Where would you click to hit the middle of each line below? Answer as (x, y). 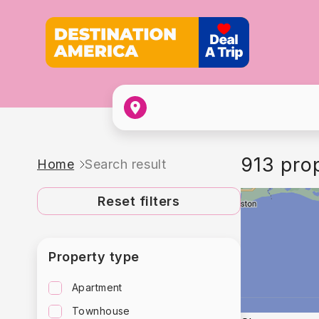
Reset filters (139, 201)
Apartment (97, 287)
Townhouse (101, 311)
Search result (126, 164)
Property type (94, 257)
